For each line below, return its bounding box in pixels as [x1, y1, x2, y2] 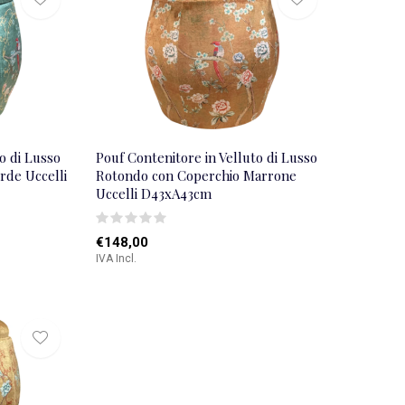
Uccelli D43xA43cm [95, 184, 212, 202]
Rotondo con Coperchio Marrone [95, 165, 297, 184]
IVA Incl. [95, 251, 137, 265]
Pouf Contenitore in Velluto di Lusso [95, 147, 317, 166]
